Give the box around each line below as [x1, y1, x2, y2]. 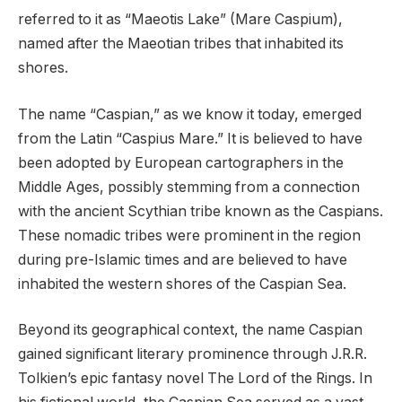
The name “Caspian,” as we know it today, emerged [18, 105, 362, 123]
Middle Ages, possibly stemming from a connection [18, 178, 360, 196]
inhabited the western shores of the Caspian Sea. [18, 275, 346, 293]
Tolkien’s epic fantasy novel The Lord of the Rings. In [18, 370, 372, 388]
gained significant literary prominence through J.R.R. [18, 345, 367, 363]
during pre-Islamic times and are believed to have [18, 250, 347, 268]
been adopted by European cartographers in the [18, 153, 344, 171]
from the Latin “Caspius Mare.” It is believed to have [18, 129, 363, 147]
